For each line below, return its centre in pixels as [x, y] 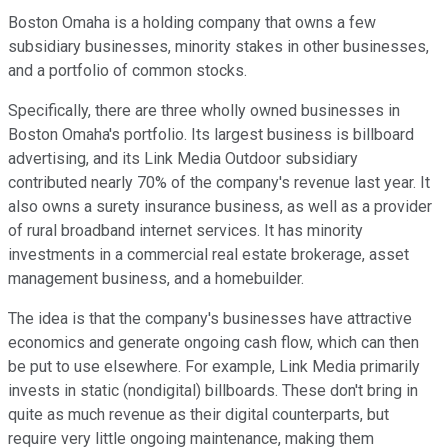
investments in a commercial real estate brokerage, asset [208, 254]
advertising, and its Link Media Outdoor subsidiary [183, 158]
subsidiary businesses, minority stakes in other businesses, [218, 46]
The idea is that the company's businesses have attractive [210, 318]
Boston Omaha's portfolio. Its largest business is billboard [211, 134]
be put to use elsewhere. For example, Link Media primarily [214, 366]
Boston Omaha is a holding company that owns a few [192, 22]
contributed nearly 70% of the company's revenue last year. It [219, 182]
